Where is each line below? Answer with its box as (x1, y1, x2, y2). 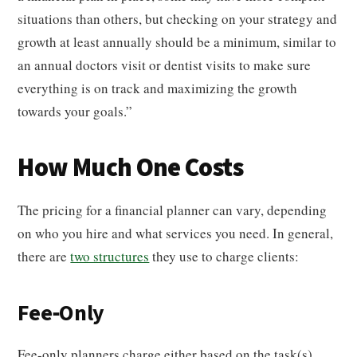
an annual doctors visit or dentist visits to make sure (18, 56, 312, 74)
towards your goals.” (18, 102, 133, 120)
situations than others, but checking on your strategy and (18, 10, 338, 28)
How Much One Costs (18, 150, 243, 186)
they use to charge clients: (149, 247, 300, 265)
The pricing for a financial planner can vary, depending (18, 201, 328, 219)
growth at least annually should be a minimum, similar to (18, 33, 337, 51)
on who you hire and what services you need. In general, (18, 224, 334, 242)
